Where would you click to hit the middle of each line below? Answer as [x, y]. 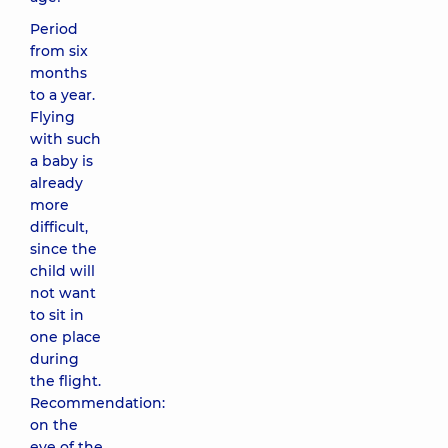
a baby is [61, 161]
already [56, 183]
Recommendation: [97, 403]
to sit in [57, 315]
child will [62, 271]
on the [54, 425]
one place [65, 337]
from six [59, 51]
